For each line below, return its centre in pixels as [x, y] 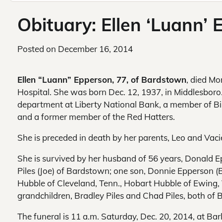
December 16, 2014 [95, 49]
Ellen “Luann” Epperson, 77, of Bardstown [102, 80]
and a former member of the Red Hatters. [96, 117]
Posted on [38, 49]
